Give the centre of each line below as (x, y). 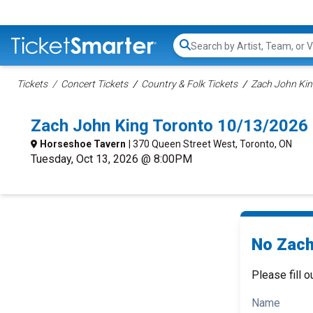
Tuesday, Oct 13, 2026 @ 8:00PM (111, 159)
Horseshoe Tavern (83, 144)
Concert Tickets (94, 84)
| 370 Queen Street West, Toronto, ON (210, 144)
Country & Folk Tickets (189, 84)
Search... (210, 52)
